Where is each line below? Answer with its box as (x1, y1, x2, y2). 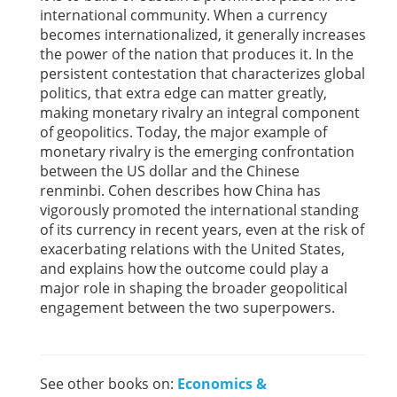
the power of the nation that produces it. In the (40, 44, 354, 65)
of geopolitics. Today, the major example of (40, 122, 327, 143)
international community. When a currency (40, 5, 327, 26)
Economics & (177, 374, 267, 394)
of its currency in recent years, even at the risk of (40, 220, 364, 240)
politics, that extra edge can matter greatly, (40, 83, 327, 104)
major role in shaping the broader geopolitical (40, 278, 347, 299)
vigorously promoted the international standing (40, 200, 359, 221)
